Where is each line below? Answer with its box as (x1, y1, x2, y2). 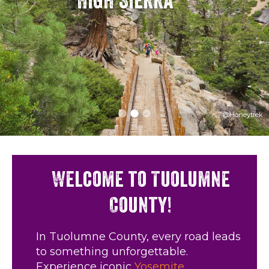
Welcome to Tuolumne (51, 168, 230, 190)
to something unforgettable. (36, 244, 188, 258)
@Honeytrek (223, 110, 263, 119)
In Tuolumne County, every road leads (36, 229, 241, 243)
